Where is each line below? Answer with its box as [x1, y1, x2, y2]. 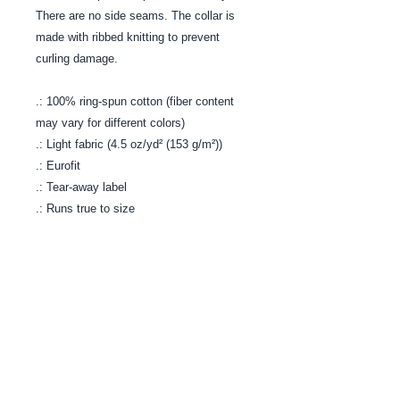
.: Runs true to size [36, 201, 135, 215]
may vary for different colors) [36, 115, 185, 129]
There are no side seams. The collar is [36, 8, 235, 22]
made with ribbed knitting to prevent [36, 29, 220, 44]
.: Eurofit [36, 158, 80, 172]
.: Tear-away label [36, 179, 127, 194]
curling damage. [36, 51, 118, 65]
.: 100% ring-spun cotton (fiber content [36, 94, 234, 108]
